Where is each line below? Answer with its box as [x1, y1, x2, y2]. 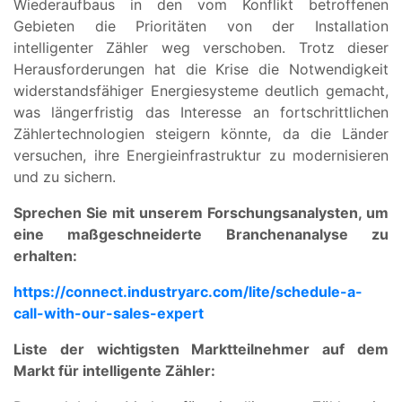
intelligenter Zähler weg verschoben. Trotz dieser [13, 38, 389, 57]
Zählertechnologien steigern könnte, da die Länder [13, 124, 389, 143]
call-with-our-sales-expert [13, 303, 204, 322]
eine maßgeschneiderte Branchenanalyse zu [13, 224, 389, 243]
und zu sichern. [13, 167, 116, 186]
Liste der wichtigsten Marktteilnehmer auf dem [13, 339, 389, 358]
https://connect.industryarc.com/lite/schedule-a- [13, 282, 363, 301]
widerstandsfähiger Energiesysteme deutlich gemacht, [13, 81, 389, 100]
